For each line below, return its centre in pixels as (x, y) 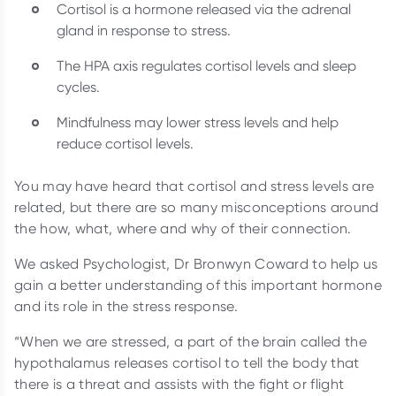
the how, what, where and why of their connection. (183, 228)
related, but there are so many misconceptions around (197, 207)
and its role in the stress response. (128, 306)
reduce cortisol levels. (125, 143)
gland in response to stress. (144, 30)
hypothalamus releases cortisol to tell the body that (187, 362)
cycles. (78, 87)
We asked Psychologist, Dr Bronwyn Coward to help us (196, 263)
